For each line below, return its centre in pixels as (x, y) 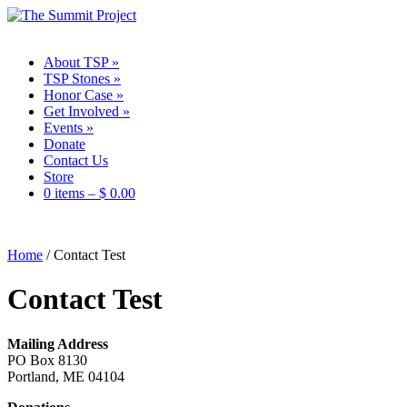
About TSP (76, 62)
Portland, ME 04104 (66, 376)
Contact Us (76, 160)
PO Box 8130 (47, 360)
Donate (65, 144)
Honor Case (78, 95)
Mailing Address (58, 343)
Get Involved (81, 111)
